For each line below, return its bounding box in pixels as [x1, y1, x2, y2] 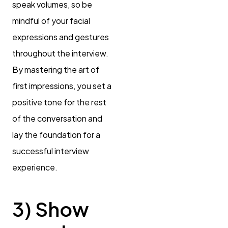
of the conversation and [12, 113, 102, 124]
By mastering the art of [12, 64, 99, 75]
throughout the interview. [12, 48, 108, 59]
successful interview [12, 146, 89, 157]
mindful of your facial [12, 15, 90, 26]
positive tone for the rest [12, 97, 106, 108]
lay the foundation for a [12, 129, 100, 140]
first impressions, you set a [12, 80, 111, 92]
